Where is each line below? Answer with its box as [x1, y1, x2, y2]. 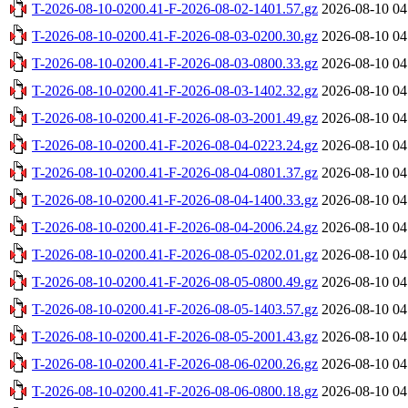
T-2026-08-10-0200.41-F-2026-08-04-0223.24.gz [32, 137, 318, 153]
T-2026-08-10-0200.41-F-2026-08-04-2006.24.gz [32, 219, 318, 235]
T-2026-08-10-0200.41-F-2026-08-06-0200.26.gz [32, 355, 318, 372]
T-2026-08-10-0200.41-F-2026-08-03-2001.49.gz [32, 109, 318, 126]
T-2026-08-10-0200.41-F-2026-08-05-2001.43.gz [32, 328, 318, 344]
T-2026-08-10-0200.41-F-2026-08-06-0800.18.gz [32, 382, 318, 399]
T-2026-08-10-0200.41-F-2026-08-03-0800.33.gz [32, 55, 318, 71]
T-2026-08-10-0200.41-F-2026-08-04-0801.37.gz [32, 164, 318, 180]
